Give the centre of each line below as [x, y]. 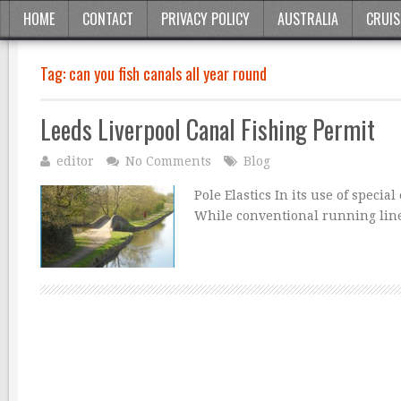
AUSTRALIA [308, 19]
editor [75, 161]
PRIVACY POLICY [205, 19]
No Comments [168, 161]
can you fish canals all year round [168, 73]
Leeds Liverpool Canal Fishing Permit [208, 129]
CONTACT [108, 19]
